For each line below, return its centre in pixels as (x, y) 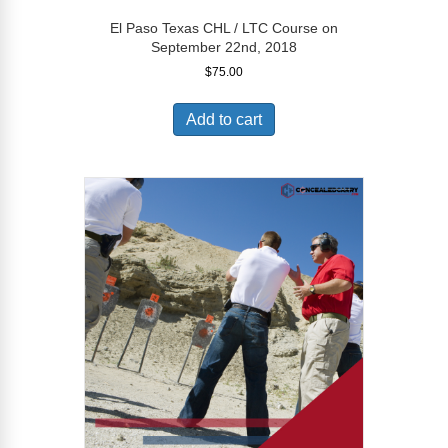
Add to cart (224, 119)
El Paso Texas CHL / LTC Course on (224, 27)
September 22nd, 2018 (224, 46)
